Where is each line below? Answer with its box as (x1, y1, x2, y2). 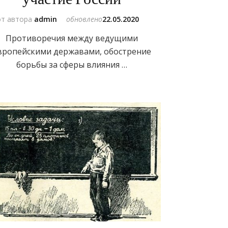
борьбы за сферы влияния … (16, 59, 127, 71)
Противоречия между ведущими (5, 33, 138, 44)
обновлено (66, 14, 103, 24)
